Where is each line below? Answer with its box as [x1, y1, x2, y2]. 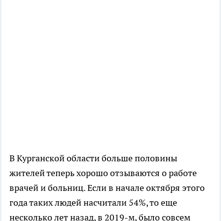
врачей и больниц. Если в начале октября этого [9, 182, 205, 193]
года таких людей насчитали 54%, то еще [9, 196, 177, 208]
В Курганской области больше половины [9, 152, 177, 164]
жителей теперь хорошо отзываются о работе [9, 167, 197, 179]
